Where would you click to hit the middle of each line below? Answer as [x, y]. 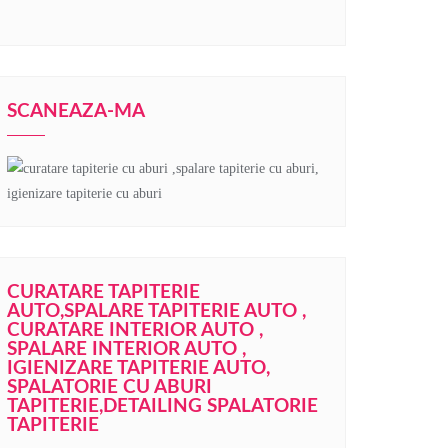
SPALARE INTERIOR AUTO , [126, 349]
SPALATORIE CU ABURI [109, 387]
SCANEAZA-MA [76, 111]
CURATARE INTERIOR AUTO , [135, 330]
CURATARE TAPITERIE [103, 292]
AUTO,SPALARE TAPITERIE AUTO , [156, 311]
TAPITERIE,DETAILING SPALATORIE [162, 406]
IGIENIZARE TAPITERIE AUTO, [138, 368]
